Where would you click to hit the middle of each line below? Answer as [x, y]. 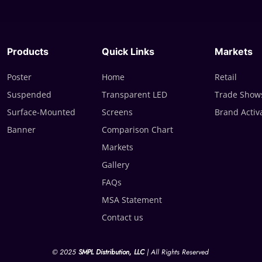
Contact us [123, 217]
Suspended [29, 94]
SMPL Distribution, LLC [113, 252]
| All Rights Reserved [178, 252]
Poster [19, 77]
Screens [117, 112]
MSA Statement [132, 200]
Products [28, 51]
